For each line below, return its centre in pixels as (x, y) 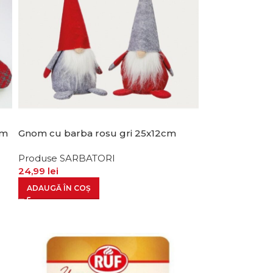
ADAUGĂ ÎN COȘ (58, 188)
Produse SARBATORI (66, 158)
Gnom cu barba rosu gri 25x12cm (97, 133)
